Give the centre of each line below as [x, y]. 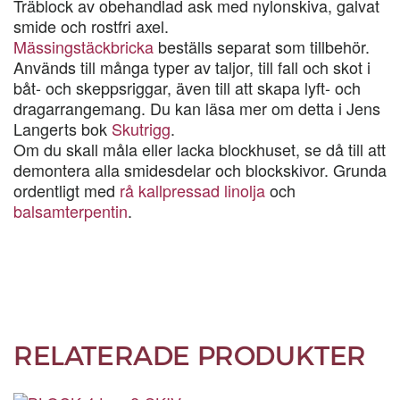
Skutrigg [141, 129]
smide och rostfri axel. [91, 26]
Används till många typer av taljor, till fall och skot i [192, 67]
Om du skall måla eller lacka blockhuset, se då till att [200, 149]
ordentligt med [67, 190]
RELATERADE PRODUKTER [190, 356]
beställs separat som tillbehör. [262, 46]
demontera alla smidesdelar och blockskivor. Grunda [200, 170]
